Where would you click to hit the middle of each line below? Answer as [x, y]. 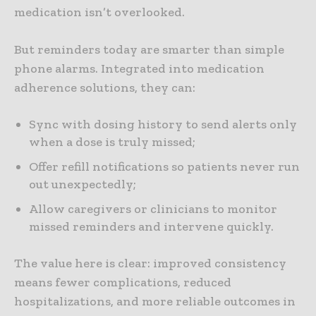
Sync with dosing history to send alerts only [163, 124]
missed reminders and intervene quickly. [151, 227]
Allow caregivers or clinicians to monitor [153, 209]
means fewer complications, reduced [123, 282]
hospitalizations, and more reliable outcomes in [155, 302]
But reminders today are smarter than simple [149, 50]
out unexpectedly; [83, 184]
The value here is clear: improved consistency [150, 263]
